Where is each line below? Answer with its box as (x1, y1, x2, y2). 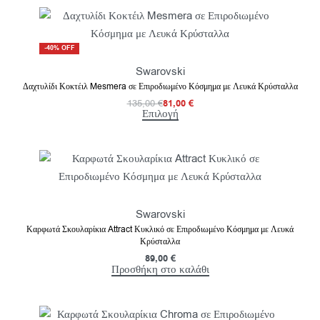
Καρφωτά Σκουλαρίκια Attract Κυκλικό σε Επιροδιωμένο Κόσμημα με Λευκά (26, 224, 294, 236)
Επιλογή (141, 106, 179, 121)
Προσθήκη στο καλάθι (111, 261, 209, 276)
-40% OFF (44, 43, 75, 54)
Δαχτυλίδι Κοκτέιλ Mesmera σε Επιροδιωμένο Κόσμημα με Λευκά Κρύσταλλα (22, 80, 298, 92)
